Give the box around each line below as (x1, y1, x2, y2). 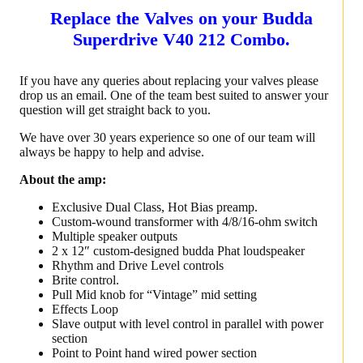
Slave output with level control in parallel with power (52, 316, 323, 331)
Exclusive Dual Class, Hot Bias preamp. (52, 199, 258, 214)
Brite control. (52, 272, 119, 287)
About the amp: (19, 172, 106, 186)
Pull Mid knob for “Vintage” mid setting (52, 287, 257, 301)
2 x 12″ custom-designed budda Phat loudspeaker (52, 243, 305, 258)
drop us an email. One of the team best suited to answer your (19, 88, 328, 102)
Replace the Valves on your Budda (49, 7, 313, 28)
